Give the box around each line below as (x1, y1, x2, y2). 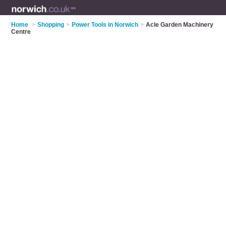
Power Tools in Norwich (72, 21, 139, 28)
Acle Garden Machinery (146, 21, 214, 28)
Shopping (37, 21, 65, 28)
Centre (11, 28, 31, 35)
